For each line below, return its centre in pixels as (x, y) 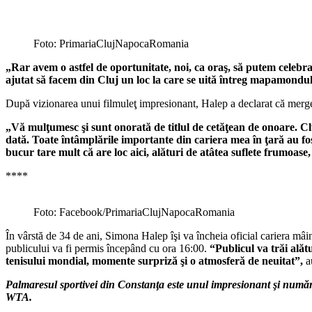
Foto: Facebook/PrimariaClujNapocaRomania (134, 212)
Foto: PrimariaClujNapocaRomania (111, 44)
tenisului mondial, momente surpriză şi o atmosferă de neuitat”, (154, 261)
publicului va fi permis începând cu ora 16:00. (108, 249)
